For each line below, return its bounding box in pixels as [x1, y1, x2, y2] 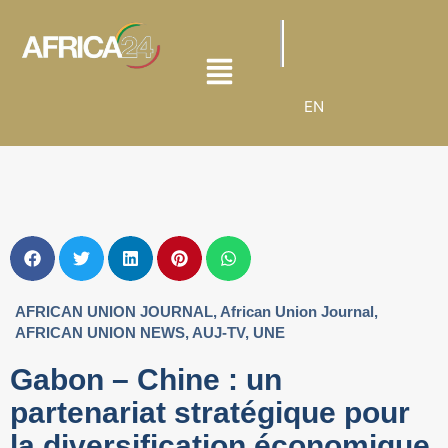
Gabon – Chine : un [10, 363, 282, 396]
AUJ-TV [192, 324, 245, 341]
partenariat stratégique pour [10, 396, 410, 429]
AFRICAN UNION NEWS [15, 324, 185, 341]
